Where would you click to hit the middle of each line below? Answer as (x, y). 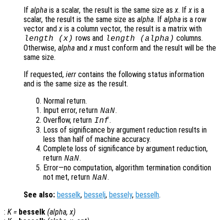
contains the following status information (140, 75)
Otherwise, (41, 48)
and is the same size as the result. (76, 84)
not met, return (68, 177)
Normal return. (65, 101)
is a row (193, 20)
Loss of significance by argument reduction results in (125, 130)
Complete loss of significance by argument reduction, (125, 149)
